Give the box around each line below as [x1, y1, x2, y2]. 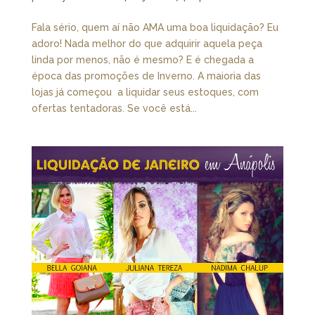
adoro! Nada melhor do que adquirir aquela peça [31, 37, 262, 49]
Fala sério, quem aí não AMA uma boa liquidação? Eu [31, 21, 278, 33]
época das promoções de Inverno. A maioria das [31, 70, 261, 82]
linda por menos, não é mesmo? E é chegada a [31, 53, 254, 65]
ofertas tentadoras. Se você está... [31, 102, 197, 114]
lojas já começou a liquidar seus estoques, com [31, 86, 259, 98]
